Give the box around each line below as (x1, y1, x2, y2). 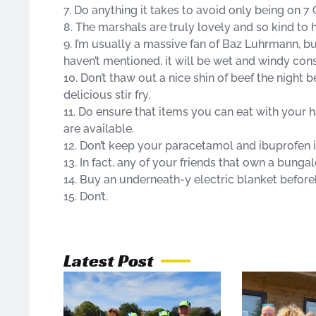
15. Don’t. (63, 189, 108, 203)
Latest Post (63, 249, 154, 272)
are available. (63, 121, 134, 135)
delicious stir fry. (63, 87, 150, 102)
